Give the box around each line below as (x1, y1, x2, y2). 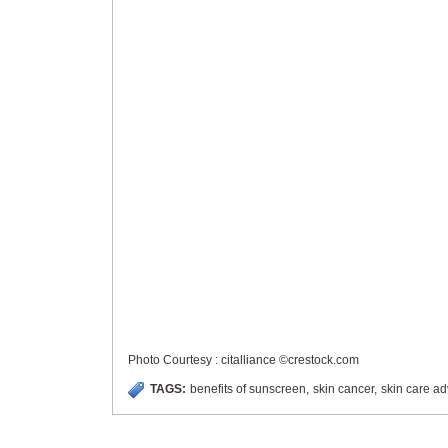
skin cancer (313, 382, 374, 396)
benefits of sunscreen (190, 382, 306, 396)
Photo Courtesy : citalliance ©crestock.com (128, 353, 359, 367)
